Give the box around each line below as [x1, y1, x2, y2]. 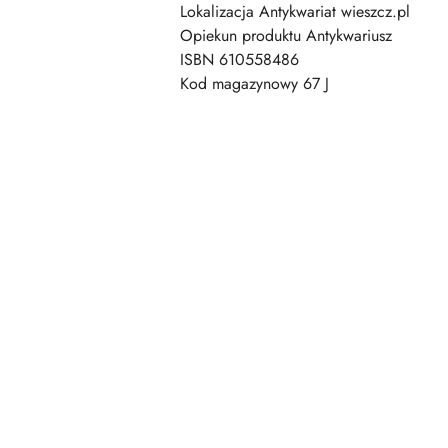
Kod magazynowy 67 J [180, 72, 329, 95]
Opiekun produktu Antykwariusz [180, 24, 392, 47]
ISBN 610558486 [180, 48, 299, 71]
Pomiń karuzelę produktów [20, 199, 252, 222]
